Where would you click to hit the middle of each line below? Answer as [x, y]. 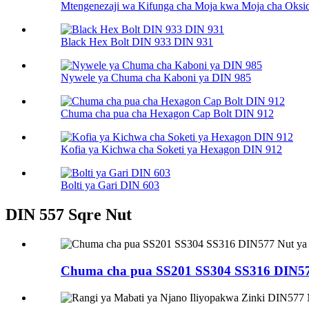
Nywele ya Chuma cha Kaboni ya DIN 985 [156, 78]
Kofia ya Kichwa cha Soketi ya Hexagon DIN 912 [171, 150]
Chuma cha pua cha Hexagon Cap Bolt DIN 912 [167, 114]
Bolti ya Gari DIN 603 [110, 186]
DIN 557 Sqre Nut [69, 215]
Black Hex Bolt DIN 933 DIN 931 [137, 42]
